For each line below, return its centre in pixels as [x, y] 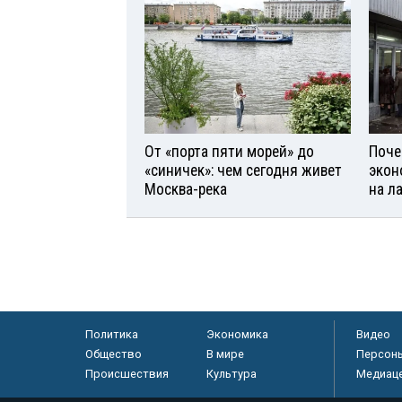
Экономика [237, 334]
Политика [111, 334]
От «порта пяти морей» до [229, 151]
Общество [113, 354]
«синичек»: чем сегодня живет [243, 170]
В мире [225, 354]
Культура [231, 373]
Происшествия [127, 373]
